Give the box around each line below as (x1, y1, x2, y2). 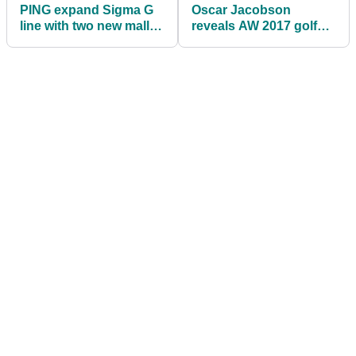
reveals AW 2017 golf (192, 18, 317, 33)
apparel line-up (192, 34, 281, 48)
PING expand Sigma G (20, 2, 153, 17)
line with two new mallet (20, 18, 161, 33)
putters (20, 34, 63, 48)
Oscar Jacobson (192, 2, 291, 17)
